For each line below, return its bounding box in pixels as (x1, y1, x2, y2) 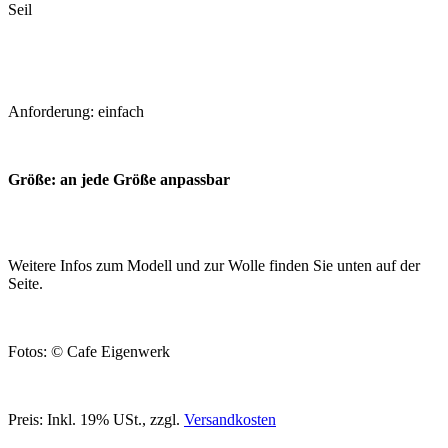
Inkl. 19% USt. (47, 410, 142, 428)
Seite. (8, 274, 43, 292)
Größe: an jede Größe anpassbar (8, 170, 230, 188)
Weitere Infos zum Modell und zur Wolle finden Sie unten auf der (8, 256, 420, 274)
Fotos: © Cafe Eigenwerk (8, 342, 170, 360)
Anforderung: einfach (8, 102, 144, 120)
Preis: (8, 410, 47, 428)
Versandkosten (184, 410, 276, 428)
